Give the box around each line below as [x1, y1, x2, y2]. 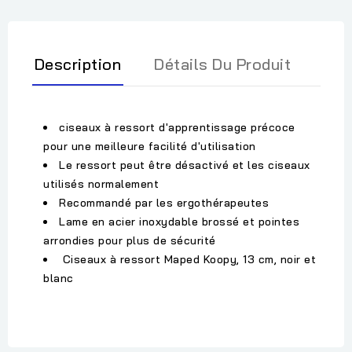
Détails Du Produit [154, 54, 291, 75]
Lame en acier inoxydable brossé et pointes [59, 214, 299, 229]
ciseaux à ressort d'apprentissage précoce [59, 120, 295, 135]
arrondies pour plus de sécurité [43, 233, 216, 248]
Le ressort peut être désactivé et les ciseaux [59, 158, 310, 173]
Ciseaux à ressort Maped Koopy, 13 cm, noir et [59, 252, 316, 267]
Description [34, 54, 122, 75]
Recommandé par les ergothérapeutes [59, 196, 269, 211]
